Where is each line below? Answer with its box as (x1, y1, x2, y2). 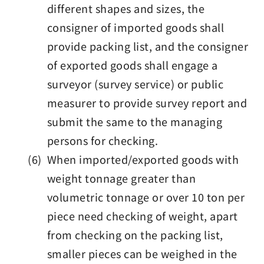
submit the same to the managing (47, 114, 223, 129)
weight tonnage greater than (47, 170, 196, 186)
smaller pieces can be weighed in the (47, 246, 237, 261)
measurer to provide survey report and (47, 95, 247, 110)
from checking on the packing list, (47, 227, 223, 242)
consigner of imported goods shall (47, 19, 225, 35)
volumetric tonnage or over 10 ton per (47, 189, 245, 204)
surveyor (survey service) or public (47, 76, 224, 91)
